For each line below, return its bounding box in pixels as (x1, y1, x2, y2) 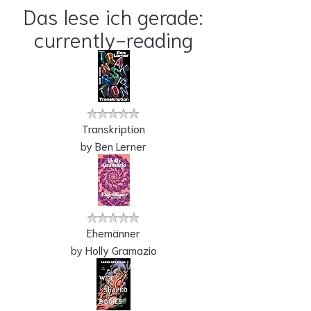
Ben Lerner (95, 137, 146, 153)
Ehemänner (87, 224, 140, 239)
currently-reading (34, 24, 193, 52)
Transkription (82, 120, 145, 135)
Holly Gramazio (85, 242, 157, 257)
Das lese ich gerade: (24, 1, 203, 29)
